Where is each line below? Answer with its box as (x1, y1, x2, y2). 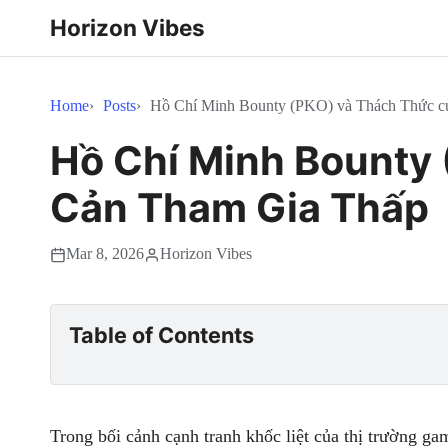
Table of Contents (69, 322, 254, 348)
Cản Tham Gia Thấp (50, 184, 429, 232)
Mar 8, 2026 (66, 245, 144, 263)
